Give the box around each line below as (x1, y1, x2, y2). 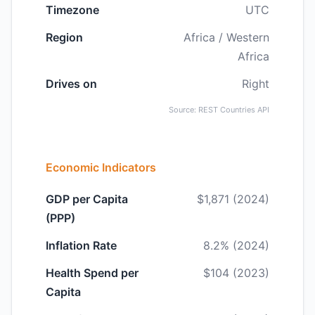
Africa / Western (184, 30, 269, 44)
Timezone (46, 3, 99, 17)
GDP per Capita (46, 192, 128, 206)
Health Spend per (46, 266, 139, 280)
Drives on (46, 77, 97, 91)
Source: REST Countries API (169, 105, 269, 115)
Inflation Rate (46, 238, 117, 252)
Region (46, 30, 83, 44)
